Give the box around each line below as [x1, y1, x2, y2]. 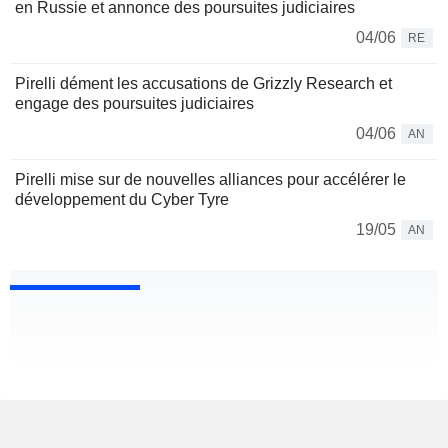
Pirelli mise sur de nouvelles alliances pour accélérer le [15, 171, 406, 189]
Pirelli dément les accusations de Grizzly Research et [15, 75, 392, 93]
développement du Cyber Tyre [15, 191, 229, 209]
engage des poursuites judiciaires [15, 95, 254, 113]
